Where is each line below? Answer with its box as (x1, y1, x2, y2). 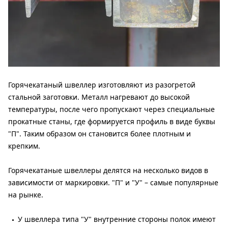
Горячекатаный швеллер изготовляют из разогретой (8, 79, 195, 90)
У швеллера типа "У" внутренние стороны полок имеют (18, 214, 216, 224)
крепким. (8, 140, 40, 151)
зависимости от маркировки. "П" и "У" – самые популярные (8, 177, 218, 187)
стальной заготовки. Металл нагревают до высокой (8, 92, 190, 102)
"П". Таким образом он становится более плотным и (8, 128, 191, 138)
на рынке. (8, 189, 43, 199)
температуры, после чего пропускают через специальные (8, 104, 215, 114)
